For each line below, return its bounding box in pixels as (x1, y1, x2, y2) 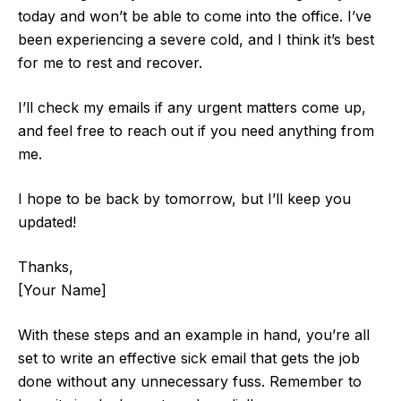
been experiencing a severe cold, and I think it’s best (18, 30, 374, 49)
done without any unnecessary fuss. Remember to (18, 372, 362, 391)
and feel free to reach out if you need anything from (18, 122, 374, 141)
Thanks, (18, 258, 73, 277)
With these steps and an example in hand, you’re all (18, 326, 370, 345)
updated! (18, 213, 76, 232)
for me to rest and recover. (18, 54, 202, 73)
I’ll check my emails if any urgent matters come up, (18, 98, 366, 117)
